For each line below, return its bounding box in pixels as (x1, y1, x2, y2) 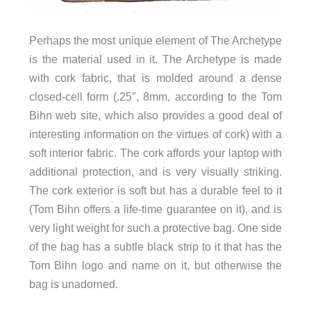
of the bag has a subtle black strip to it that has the (28, 240, 283, 253)
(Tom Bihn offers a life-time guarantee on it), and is (28, 203, 283, 216)
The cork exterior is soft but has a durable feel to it (28, 184, 283, 197)
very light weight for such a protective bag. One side (28, 221, 283, 235)
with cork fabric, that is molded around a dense (28, 72, 283, 85)
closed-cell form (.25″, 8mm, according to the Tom (28, 90, 283, 103)
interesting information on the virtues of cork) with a (28, 128, 283, 141)
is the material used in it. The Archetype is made (28, 53, 283, 66)
